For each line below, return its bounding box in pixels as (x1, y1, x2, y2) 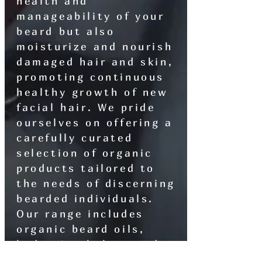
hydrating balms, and (16, 238, 160, 251)
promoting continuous (16, 71, 165, 84)
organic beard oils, (16, 223, 145, 236)
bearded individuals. (16, 192, 154, 205)
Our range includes (16, 208, 144, 220)
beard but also (16, 25, 115, 38)
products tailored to (16, 162, 156, 175)
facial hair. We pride (16, 101, 156, 114)
